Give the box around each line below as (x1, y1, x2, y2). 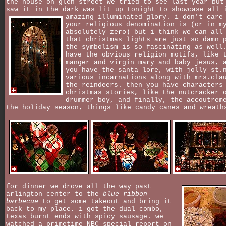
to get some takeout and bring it (38, 197, 172, 205)
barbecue (6, 197, 38, 205)
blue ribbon (103, 190, 147, 198)
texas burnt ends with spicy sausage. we (6, 212, 163, 220)
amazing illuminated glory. (66, 13, 175, 21)
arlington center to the (6, 190, 103, 198)
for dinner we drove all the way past (6, 182, 151, 190)
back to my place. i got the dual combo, (6, 205, 163, 213)
